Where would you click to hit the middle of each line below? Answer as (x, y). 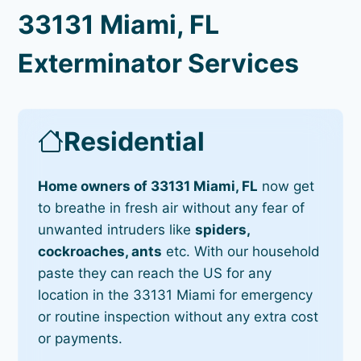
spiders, (223, 229)
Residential (135, 141)
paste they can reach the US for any (155, 273)
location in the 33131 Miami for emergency (176, 295)
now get (286, 186)
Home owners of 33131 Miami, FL (148, 186)
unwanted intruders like (117, 229)
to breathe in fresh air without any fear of (172, 207)
